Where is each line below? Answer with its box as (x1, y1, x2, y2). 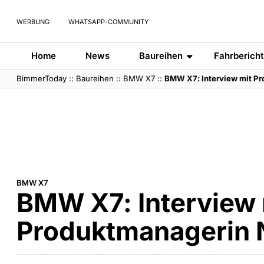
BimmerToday (16, 74, 67, 83)
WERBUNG (16, 18, 50, 26)
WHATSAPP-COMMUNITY (67, 18, 149, 26)
